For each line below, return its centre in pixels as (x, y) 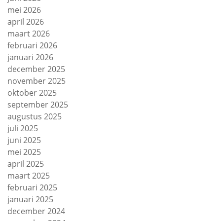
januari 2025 (30, 200)
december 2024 (36, 211)
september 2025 (38, 105)
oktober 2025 (32, 93)
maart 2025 (29, 176)
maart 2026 (29, 34)
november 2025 (37, 81)
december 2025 (36, 69)
